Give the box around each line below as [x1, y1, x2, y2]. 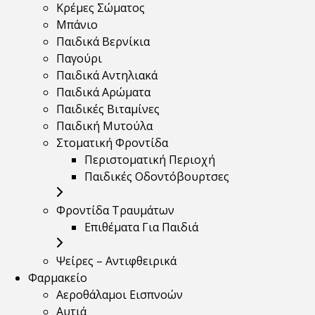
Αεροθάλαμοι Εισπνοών [56, 287, 183, 303]
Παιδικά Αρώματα [56, 84, 150, 101]
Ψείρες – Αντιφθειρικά [56, 253, 176, 269]
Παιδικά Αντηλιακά [56, 67, 157, 84]
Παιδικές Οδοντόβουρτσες [84, 169, 229, 185]
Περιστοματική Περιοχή [84, 152, 215, 168]
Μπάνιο [56, 17, 98, 33]
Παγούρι [56, 51, 102, 67]
